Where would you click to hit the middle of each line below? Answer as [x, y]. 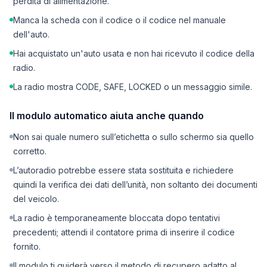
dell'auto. [31, 34]
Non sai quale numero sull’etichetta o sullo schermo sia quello [133, 136]
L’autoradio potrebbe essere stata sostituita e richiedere [123, 170]
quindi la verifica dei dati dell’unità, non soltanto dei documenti [135, 184]
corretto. [30, 151]
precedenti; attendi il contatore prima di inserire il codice [124, 232]
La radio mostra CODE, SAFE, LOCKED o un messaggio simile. [133, 86]
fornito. [27, 246]
